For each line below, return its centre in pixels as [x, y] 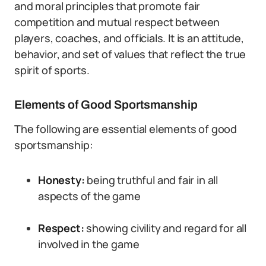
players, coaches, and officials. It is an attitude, [129, 38]
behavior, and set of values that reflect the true [130, 54]
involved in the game [89, 244]
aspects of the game [89, 196]
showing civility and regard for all [167, 228]
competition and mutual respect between [117, 22]
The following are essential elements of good [126, 129]
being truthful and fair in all [151, 180]
